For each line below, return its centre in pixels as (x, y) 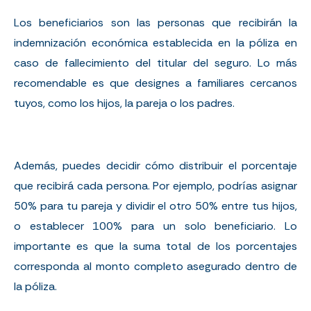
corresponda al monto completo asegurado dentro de (155, 266)
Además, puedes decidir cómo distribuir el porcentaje (155, 165)
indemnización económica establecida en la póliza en (155, 42)
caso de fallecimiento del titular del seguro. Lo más (155, 62)
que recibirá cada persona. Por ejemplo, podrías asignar (155, 185)
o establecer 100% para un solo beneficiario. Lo (155, 226)
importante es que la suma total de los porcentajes (155, 246)
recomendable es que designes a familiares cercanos (155, 83)
